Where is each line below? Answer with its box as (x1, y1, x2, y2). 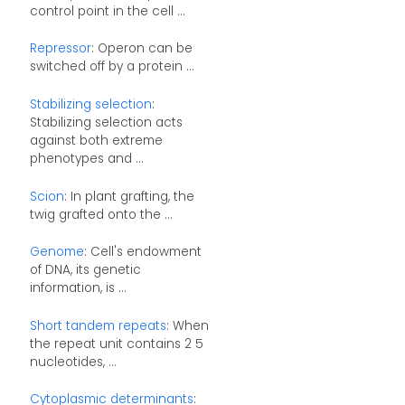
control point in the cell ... (29, 2, 185, 20)
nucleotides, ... (29, 353, 117, 371)
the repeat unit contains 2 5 (29, 334, 203, 353)
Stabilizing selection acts (29, 113, 183, 131)
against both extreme (29, 131, 163, 149)
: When (165, 316, 209, 334)
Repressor (29, 40, 91, 58)
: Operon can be (90, 40, 193, 58)
